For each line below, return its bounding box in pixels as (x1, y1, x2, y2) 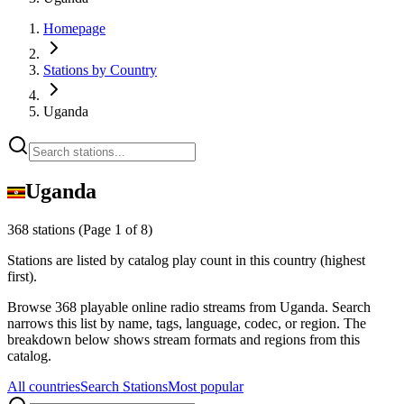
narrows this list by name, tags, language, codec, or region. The (7, 315, 366, 331)
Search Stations (80, 378, 168, 394)
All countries (7, 378, 80, 394)
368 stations (7, 221, 78, 237)
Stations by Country (43, 62, 157, 78)
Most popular (168, 378, 243, 394)
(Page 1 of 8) (78, 221, 152, 237)
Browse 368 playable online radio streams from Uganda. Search (7, 298, 371, 315)
